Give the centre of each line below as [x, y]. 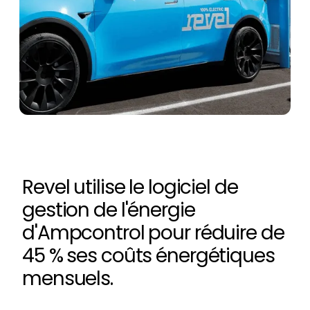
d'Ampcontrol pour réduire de [153, 233]
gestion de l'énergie [109, 210]
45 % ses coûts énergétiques [148, 256]
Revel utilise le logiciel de [130, 188]
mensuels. [67, 279]
